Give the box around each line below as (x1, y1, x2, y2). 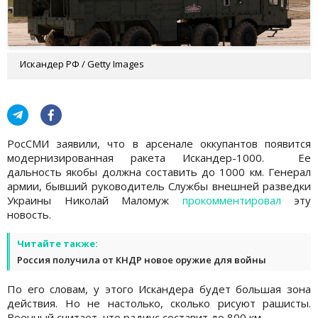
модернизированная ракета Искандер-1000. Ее (7, 150, 311, 165)
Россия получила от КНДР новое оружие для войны (17, 253, 266, 266)
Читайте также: (17, 236, 98, 250)
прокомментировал (182, 192, 281, 207)
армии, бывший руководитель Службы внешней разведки (7, 178, 311, 193)
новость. (7, 207, 51, 221)
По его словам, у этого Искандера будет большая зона (7, 281, 311, 296)
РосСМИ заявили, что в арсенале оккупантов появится (7, 136, 311, 150)
